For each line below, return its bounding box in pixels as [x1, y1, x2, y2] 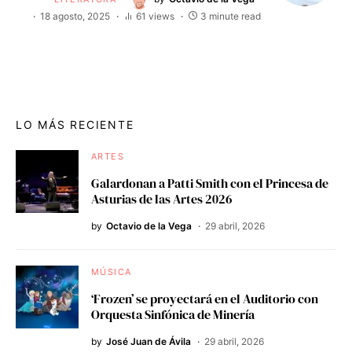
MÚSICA [91, 266, 132, 277]
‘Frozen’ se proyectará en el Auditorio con [91, 289, 318, 307]
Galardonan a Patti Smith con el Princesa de [91, 174, 328, 192]
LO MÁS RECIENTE [16, 117, 134, 131]
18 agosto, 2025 [40, 9, 110, 22]
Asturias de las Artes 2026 [91, 189, 232, 207]
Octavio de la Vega [106, 219, 192, 232]
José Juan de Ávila [106, 335, 191, 347]
